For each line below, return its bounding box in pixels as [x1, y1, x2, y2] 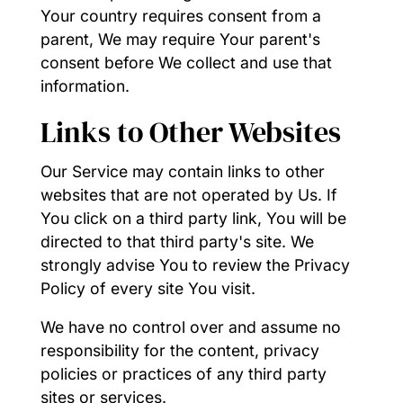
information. [40, 76, 130, 96]
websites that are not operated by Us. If [40, 184, 337, 204]
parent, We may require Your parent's [40, 30, 320, 49]
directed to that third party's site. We [40, 231, 314, 251]
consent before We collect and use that [40, 53, 332, 73]
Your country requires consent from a [40, 6, 321, 26]
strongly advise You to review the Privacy [40, 255, 350, 274]
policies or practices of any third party [40, 364, 327, 384]
